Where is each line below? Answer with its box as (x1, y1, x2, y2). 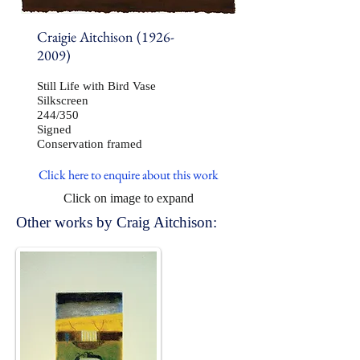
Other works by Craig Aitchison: (16, 214, 217, 231)
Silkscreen (37, 94, 88, 107)
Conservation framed (37, 137, 142, 150)
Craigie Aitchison (37, 27, 137, 46)
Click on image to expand (63, 191, 194, 205)
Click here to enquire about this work (39, 166, 219, 183)
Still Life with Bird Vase (37, 80, 156, 92)
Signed (37, 123, 104, 136)
